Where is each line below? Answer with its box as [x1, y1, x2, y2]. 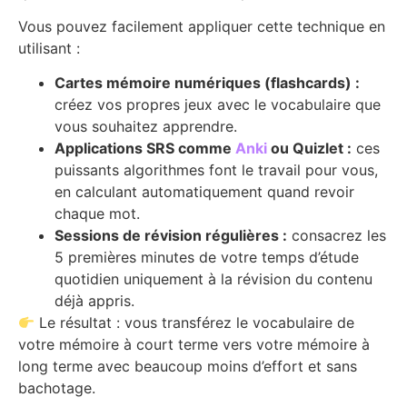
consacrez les [287, 226, 386, 245]
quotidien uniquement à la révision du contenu [55, 270, 372, 289]
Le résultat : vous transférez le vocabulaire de [35, 313, 355, 333]
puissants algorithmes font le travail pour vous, [55, 161, 378, 180]
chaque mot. [55, 204, 140, 223]
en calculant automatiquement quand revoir [55, 183, 354, 202]
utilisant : [18, 39, 80, 58]
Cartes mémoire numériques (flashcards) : [55, 74, 360, 93]
